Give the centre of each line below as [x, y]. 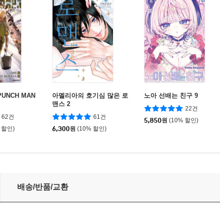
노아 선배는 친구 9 [171, 96]
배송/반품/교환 [43, 187]
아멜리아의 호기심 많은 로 [90, 96]
